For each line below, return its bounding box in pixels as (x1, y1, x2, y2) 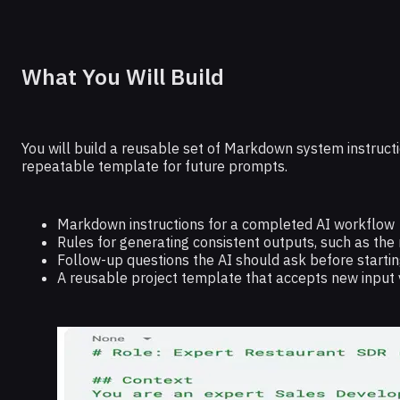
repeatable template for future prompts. (21, 157, 287, 176)
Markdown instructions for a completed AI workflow (57, 215, 395, 234)
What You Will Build (21, 62, 224, 92)
